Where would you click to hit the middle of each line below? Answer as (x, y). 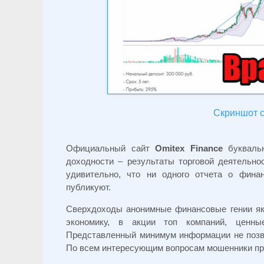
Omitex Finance (189, 148)
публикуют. (88, 187)
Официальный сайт (111, 148)
